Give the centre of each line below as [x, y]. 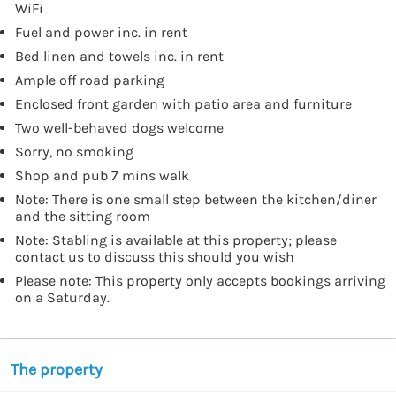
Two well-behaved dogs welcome [119, 127]
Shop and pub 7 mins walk [102, 175]
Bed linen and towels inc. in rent [119, 56]
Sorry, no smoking [74, 151]
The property [57, 369]
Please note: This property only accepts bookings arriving [200, 280]
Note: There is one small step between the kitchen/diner [196, 199]
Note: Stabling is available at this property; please [176, 240]
